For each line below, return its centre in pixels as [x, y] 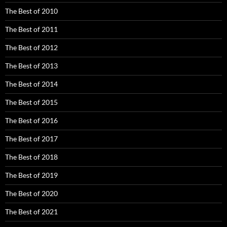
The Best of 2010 [31, 11]
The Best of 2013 [31, 65]
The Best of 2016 [31, 120]
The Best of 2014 [31, 84]
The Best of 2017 [31, 138]
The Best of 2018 [31, 157]
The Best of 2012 [31, 47]
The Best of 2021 [31, 211]
